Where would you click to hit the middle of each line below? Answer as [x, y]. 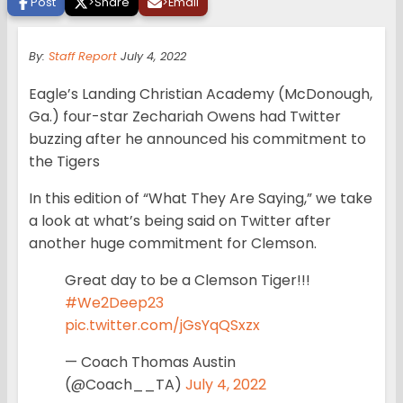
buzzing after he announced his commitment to [197, 139]
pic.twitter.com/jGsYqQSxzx [162, 326]
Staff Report [83, 57]
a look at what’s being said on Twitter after [180, 221]
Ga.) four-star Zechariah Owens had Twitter [185, 117]
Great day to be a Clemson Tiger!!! [188, 281]
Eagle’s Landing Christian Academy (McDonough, [201, 94]
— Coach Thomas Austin [150, 363]
